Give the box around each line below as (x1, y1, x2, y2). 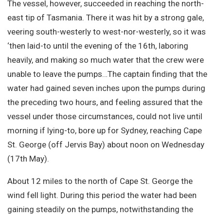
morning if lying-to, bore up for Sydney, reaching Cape (7, 126, 202, 136)
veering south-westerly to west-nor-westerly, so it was (7, 27, 206, 37)
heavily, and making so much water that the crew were (7, 55, 204, 65)
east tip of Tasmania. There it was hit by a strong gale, (7, 13, 204, 23)
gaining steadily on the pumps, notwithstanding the (7, 204, 193, 215)
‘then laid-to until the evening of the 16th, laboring (7, 41, 188, 51)
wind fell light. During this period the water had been (7, 190, 197, 200)
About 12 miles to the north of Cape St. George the (7, 176, 193, 186)
